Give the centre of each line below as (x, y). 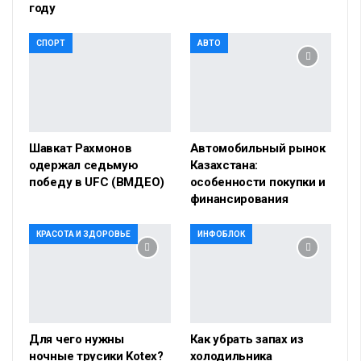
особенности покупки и (258, 182)
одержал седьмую (84, 165)
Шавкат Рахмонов (81, 148)
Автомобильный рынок (257, 148)
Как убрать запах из (247, 339)
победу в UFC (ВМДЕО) (97, 182)
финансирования (239, 199)
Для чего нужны (77, 339)
